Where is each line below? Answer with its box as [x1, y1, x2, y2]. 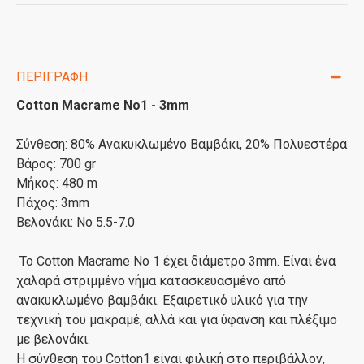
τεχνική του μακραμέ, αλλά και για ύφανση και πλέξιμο [16, 312, 337, 327]
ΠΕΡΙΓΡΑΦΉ [16, 69, 88, 84]
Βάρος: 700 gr [16, 156, 96, 171]
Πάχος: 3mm [16, 195, 89, 210]
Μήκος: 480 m [16, 175, 97, 191]
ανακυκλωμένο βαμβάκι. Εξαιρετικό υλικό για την [16, 292, 308, 308]
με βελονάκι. [16, 331, 90, 347]
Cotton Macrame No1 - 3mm [16, 97, 193, 113]
